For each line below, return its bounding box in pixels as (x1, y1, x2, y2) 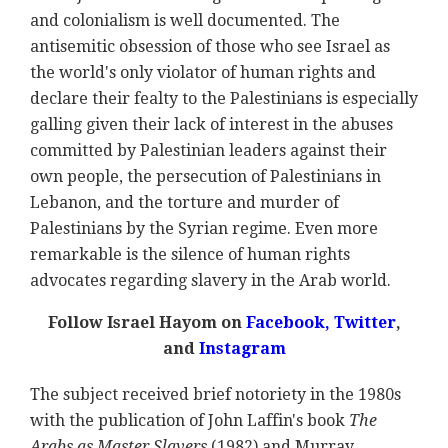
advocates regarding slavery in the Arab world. (30, 271, 391, 291)
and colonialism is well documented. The (30, 11, 340, 31)
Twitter (329, 313, 396, 333)
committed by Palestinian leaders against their (30, 141, 387, 161)
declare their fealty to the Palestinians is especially (30, 89, 418, 109)
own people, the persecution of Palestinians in (30, 167, 381, 187)
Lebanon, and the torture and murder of (30, 193, 339, 213)
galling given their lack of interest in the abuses (30, 115, 393, 135)
